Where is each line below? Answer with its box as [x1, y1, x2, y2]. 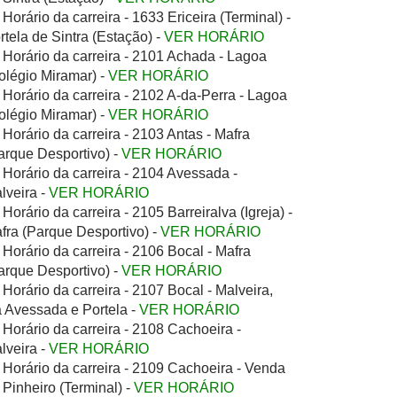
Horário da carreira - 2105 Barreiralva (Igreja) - [3, 205, 292, 220]
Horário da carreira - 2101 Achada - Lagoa [3, 49, 267, 64]
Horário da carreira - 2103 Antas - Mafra [3, 127, 250, 142]
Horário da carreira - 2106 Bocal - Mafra [3, 244, 251, 259]
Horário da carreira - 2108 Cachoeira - [3, 322, 241, 337]
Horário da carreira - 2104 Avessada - [3, 166, 237, 181]
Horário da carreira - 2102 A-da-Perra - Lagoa [3, 88, 287, 103]
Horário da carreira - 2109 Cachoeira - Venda [3, 361, 285, 376]
